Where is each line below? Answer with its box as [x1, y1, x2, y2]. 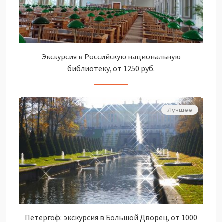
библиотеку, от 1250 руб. [67, 63, 155, 74]
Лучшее [167, 105, 192, 114]
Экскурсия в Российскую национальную [41, 52, 181, 62]
